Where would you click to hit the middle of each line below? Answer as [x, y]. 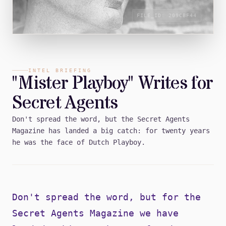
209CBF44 [183, 15]
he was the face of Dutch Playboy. [79, 142]
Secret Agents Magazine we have [95, 213]
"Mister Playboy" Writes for [112, 83]
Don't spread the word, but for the [106, 197]
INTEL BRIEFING [60, 70]
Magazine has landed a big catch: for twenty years [111, 130]
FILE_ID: [153, 15]
